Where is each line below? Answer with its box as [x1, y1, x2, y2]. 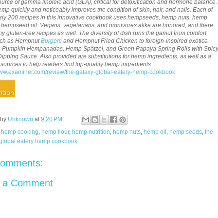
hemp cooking [1, 128, 38, 135]
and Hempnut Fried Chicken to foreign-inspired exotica [62, 37, 208, 44]
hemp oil [144, 128, 166, 135]
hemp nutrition [72, 128, 110, 135]
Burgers [41, 37, 62, 44]
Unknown [8, 115, 33, 123]
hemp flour [41, 128, 69, 135]
